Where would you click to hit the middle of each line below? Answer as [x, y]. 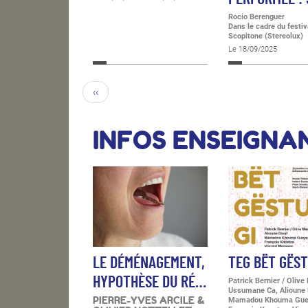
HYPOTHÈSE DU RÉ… [150, 282]
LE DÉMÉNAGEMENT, [149, 263]
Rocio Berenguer [257, 17]
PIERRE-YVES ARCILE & [148, 300]
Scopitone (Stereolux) [266, 36]
